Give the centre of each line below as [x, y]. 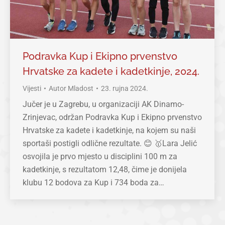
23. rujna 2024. [125, 89]
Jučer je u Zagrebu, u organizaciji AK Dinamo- [103, 104]
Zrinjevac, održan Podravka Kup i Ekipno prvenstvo [112, 118]
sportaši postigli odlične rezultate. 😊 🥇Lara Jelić [110, 144]
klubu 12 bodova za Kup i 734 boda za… [93, 183]
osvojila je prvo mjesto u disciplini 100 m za [100, 157]
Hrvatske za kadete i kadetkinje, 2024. [111, 72]
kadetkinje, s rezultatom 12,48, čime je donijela [105, 170]
